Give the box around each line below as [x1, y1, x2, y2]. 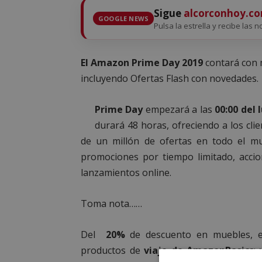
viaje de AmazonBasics [144, 243, 254, 257]
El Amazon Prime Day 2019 [81, 56, 203, 69]
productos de [81, 243, 144, 257]
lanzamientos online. [81, 166, 171, 179]
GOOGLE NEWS [98, 14, 149, 23]
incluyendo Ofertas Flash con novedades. [81, 71, 258, 85]
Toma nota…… [81, 196, 142, 210]
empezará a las [143, 102, 215, 116]
